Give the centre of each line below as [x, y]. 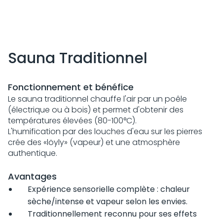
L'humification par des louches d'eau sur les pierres [105, 132]
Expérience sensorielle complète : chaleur [109, 189]
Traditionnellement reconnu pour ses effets [112, 214]
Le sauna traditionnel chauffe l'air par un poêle [97, 99]
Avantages [32, 177]
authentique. [34, 153]
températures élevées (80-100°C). [73, 121]
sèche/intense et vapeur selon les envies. [109, 202]
